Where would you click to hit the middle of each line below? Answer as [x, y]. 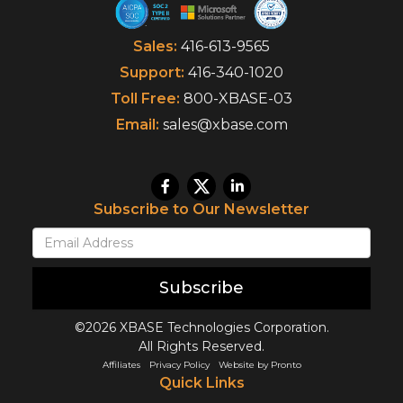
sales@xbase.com [225, 124]
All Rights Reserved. [201, 346]
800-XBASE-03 [238, 98]
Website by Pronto [260, 364]
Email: [137, 124]
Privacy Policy [179, 364]
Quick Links [201, 382]
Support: [152, 72]
